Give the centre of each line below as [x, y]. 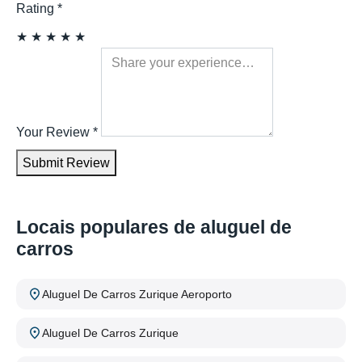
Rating [37, 9]
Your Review [55, 133]
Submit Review [66, 163]
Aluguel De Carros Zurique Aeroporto [137, 295]
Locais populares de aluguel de [154, 227]
